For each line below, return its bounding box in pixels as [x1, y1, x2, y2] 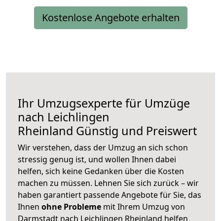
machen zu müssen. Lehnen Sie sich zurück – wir [18, 178, 199, 189]
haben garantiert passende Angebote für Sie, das [18, 189, 201, 201]
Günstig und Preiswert [73, 123, 197, 139]
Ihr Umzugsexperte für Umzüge [18, 95, 190, 111]
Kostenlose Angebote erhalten [41, 11, 180, 25]
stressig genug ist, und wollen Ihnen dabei [18, 154, 176, 165]
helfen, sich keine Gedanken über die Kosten [18, 166, 184, 177]
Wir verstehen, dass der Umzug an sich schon [18, 142, 188, 153]
